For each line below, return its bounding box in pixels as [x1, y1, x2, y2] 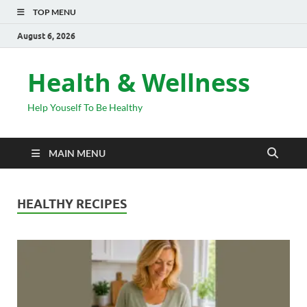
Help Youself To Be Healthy [27, 101, 143, 113]
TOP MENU [33, 7, 76, 17]
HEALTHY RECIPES [17, 197, 127, 211]
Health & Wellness [27, 66, 250, 99]
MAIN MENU [49, 147, 106, 159]
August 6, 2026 [17, 30, 75, 41]
